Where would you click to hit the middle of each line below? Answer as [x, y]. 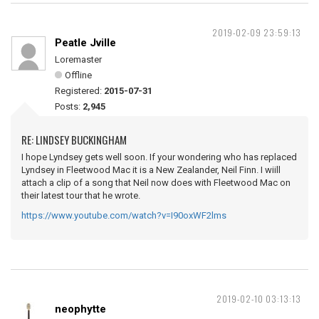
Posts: [69, 106]
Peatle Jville [85, 43]
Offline [78, 75]
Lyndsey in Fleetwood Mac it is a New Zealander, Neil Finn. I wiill [151, 170]
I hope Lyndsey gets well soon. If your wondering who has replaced [159, 157]
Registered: [79, 91]
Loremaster [78, 59]
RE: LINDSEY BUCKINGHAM [74, 140]
